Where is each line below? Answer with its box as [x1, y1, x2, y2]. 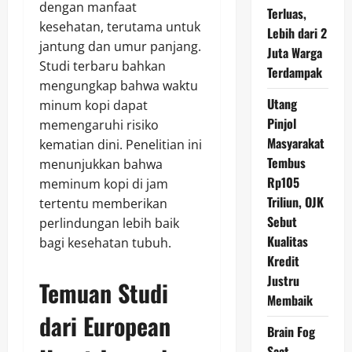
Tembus [266, 153, 306, 172]
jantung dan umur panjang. [39, 37, 201, 55]
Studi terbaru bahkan [39, 57, 166, 75]
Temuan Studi [39, 274, 168, 310]
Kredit [266, 251, 299, 270]
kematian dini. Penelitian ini [39, 135, 202, 153]
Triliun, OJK [266, 192, 324, 211]
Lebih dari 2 [266, 24, 327, 42]
